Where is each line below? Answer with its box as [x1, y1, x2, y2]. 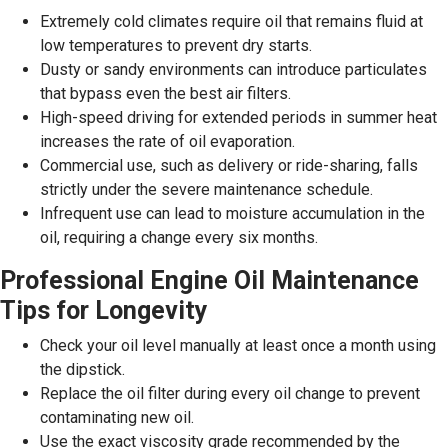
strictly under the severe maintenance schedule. [40, 179, 373, 199]
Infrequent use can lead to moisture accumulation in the [40, 203, 425, 223]
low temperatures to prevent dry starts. [40, 35, 312, 55]
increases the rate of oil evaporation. [40, 131, 295, 151]
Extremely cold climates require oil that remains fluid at [40, 11, 423, 31]
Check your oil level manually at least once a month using [40, 335, 436, 355]
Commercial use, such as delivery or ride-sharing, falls [40, 155, 418, 175]
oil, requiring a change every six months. [40, 227, 318, 247]
